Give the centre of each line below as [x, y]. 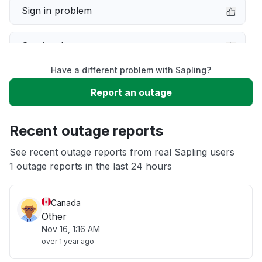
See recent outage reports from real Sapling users [122, 152]
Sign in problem [57, 11]
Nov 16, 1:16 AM [71, 229]
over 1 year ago [68, 241]
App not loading [57, 151]
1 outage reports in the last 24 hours [91, 166]
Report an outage [131, 92]
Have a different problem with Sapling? [131, 70]
